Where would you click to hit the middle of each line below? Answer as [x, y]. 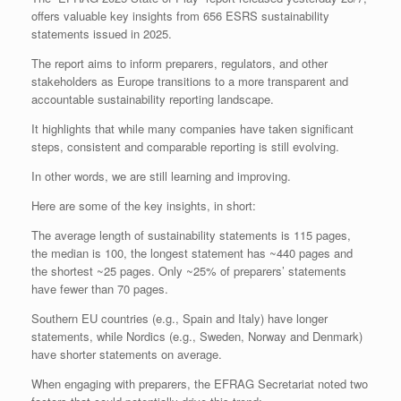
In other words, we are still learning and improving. [161, 175]
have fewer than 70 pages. [100, 288]
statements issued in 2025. [102, 33]
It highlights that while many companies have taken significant [192, 128]
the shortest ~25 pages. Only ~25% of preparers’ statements [189, 270]
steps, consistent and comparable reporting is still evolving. [185, 146]
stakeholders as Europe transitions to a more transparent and [190, 81]
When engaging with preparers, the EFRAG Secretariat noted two [200, 383]
